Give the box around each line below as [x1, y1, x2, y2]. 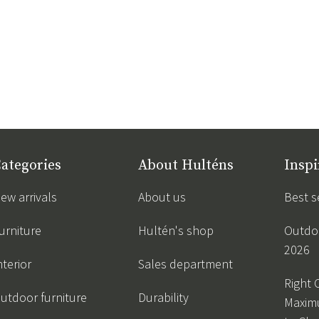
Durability [138, 289, 189, 306]
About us [138, 189, 186, 206]
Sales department [138, 256, 233, 273]
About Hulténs [138, 157, 234, 175]
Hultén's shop [138, 222, 214, 239]
